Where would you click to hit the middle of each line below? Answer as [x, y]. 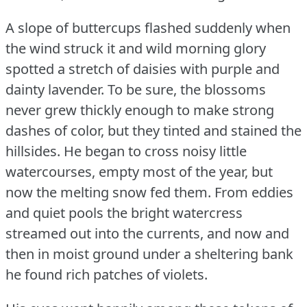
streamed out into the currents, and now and [147, 233]
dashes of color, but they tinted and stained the [153, 130]
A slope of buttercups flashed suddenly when [148, 27]
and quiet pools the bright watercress [124, 212]
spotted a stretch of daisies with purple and [143, 69]
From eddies [254, 192]
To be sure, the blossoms [187, 89]
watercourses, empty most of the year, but [139, 171]
